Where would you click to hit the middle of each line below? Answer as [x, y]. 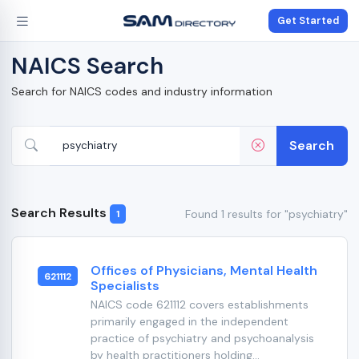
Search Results [61, 213]
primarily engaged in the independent [189, 322]
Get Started [308, 20]
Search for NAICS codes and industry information [142, 91]
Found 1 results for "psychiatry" [266, 214]
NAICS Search [87, 66]
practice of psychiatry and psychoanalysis [202, 339]
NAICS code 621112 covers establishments [199, 305]
